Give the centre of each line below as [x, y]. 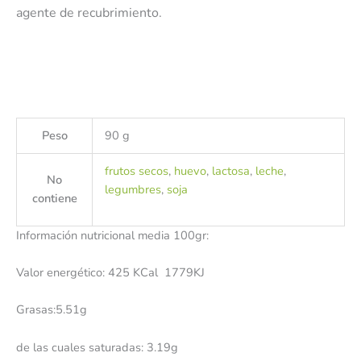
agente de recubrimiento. [89, 13]
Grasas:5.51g [52, 310]
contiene [54, 198]
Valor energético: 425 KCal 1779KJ [110, 272]
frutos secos [136, 170]
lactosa [230, 170]
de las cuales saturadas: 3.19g [97, 347]
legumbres [133, 189]
